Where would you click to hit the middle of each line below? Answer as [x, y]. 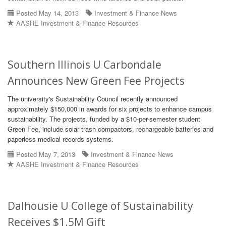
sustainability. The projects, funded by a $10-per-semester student [104, 119]
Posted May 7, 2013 [45, 154]
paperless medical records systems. [61, 139]
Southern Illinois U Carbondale [84, 65]
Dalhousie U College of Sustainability [100, 206]
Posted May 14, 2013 [46, 13]
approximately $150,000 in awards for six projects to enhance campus [110, 109]
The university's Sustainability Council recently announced [93, 99]
